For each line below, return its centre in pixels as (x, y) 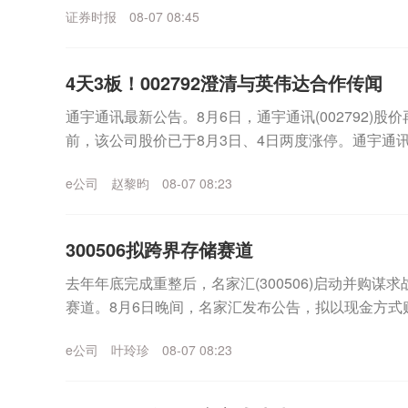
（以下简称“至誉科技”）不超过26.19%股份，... (217, 330)
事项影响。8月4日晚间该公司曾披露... (189, 163)
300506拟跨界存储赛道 (159, 249)
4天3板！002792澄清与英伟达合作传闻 (224, 82)
